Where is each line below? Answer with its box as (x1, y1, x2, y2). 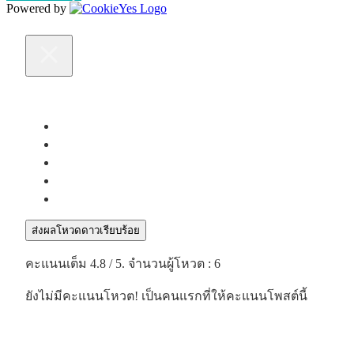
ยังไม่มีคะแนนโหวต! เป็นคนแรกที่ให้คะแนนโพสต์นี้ (25, 289, 307, 303)
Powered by (6, 2, 70, 16)
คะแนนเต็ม (25, 257, 90, 271)
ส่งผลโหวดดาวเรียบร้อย (32, 224, 140, 237)
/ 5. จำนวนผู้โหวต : (106, 257, 214, 271)
